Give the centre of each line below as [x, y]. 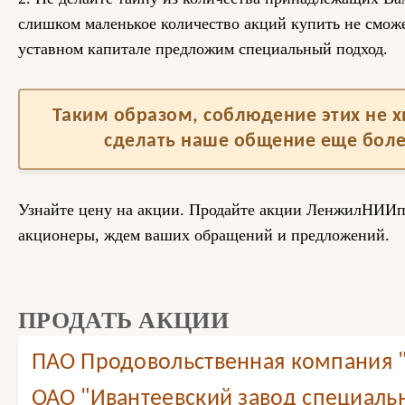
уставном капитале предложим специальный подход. [203, 49]
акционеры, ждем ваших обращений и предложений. [204, 235]
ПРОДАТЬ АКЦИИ [123, 320]
